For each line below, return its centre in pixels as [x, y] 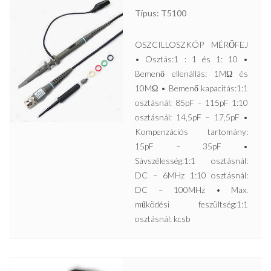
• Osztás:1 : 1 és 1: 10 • [192, 59]
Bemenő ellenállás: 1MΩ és [192, 74]
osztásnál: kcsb [163, 219]
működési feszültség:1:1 [192, 204]
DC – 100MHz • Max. [192, 190]
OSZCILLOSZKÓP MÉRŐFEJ [192, 45]
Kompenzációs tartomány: [192, 132]
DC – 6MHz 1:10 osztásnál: [192, 175]
